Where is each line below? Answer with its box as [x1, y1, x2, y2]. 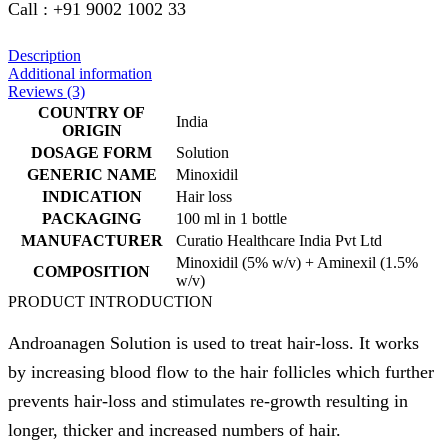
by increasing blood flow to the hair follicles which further [8, 361, 434, 382]
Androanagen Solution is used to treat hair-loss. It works [8, 332, 419, 353]
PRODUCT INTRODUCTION [8, 292, 213, 310]
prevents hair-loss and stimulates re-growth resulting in [8, 390, 408, 411]
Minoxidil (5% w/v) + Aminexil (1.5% [176, 253, 418, 271]
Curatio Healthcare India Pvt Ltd [176, 231, 382, 249]
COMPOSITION [33, 262, 150, 280]
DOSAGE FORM [31, 143, 152, 161]
